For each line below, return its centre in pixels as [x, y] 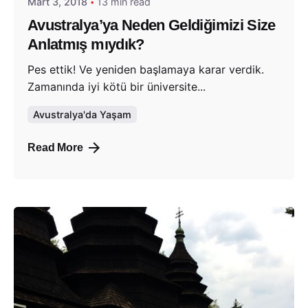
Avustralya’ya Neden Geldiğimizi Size [152, 25]
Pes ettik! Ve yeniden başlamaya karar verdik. [146, 69]
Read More [55, 148]
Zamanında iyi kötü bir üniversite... [117, 86]
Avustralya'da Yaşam [82, 114]
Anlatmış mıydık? [86, 45]
